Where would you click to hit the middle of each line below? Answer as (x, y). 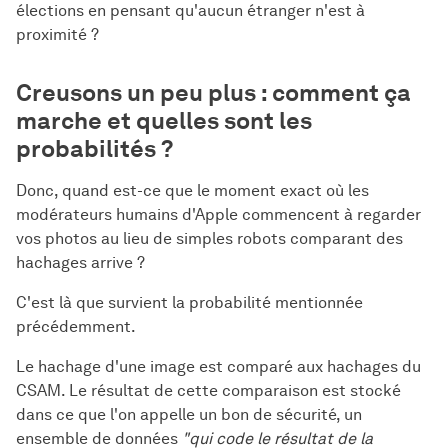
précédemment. (76, 326)
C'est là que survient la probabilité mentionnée (189, 302)
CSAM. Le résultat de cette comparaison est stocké (208, 390)
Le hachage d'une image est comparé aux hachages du (218, 366)
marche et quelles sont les (164, 120)
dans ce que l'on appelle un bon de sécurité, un (189, 414)
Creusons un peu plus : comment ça (213, 92)
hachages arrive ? (80, 262)
